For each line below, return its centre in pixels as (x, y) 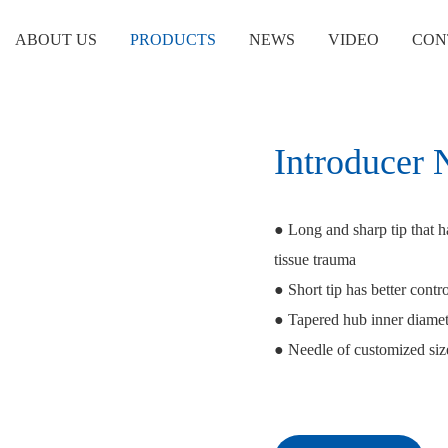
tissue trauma (317, 259)
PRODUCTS (173, 39)
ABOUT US (56, 39)
